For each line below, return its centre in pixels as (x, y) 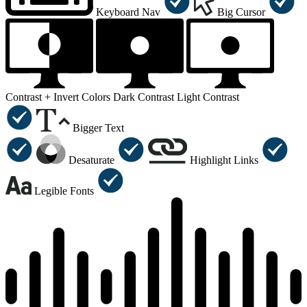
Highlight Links (224, 160)
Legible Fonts (64, 191)
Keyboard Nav (128, 12)
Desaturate (91, 160)
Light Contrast (208, 97)
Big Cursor (241, 12)
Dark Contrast (144, 97)
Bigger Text (99, 128)
